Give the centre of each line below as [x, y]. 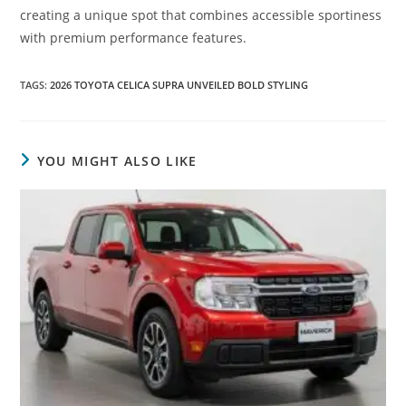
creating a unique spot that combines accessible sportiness [201, 14]
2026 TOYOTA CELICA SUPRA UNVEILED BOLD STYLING [179, 84]
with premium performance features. [134, 37]
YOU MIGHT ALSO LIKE [117, 160]
